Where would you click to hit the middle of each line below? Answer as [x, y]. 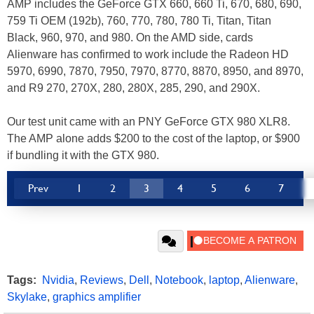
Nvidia [58, 280]
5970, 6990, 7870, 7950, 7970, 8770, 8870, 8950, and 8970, [155, 71]
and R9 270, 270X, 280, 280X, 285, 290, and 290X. [134, 88]
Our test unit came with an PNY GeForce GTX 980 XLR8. [149, 122]
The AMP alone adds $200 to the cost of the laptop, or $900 [153, 139]
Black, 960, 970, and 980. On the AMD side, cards [130, 38]
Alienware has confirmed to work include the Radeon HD [148, 55]
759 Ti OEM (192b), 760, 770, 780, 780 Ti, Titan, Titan [139, 21]
